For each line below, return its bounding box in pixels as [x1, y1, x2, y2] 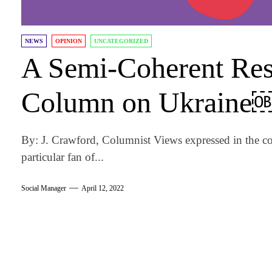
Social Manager [21, 184, 67, 193]
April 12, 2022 [81, 184, 124, 193]
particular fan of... [21, 150, 104, 163]
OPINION [55, 37, 83, 44]
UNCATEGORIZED [94, 37, 149, 44]
